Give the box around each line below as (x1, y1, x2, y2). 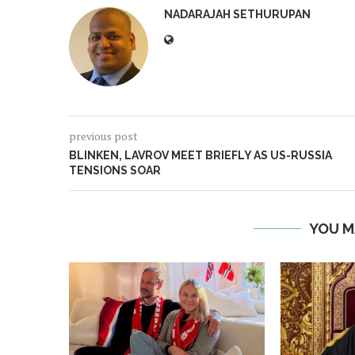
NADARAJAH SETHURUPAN (164, 8, 311, 21)
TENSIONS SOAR (69, 164, 161, 177)
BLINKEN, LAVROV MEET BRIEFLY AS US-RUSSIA (69, 149, 332, 162)
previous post (69, 128, 138, 144)
